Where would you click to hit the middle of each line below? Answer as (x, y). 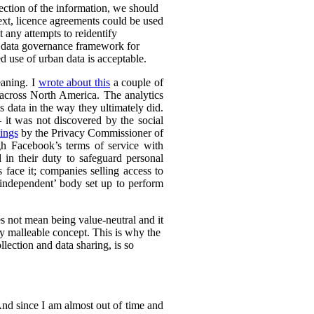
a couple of (137, 82)
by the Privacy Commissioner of (91, 132)
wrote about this (74, 82)
